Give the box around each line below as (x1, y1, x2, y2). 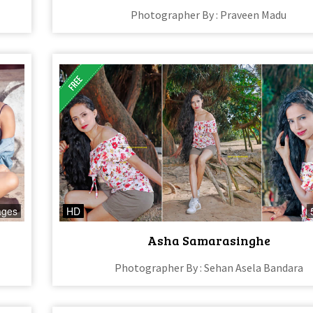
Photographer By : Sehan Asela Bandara (114, 260, 303, 275)
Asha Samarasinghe (147, 231, 270, 249)
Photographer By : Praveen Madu (131, 8, 287, 22)
